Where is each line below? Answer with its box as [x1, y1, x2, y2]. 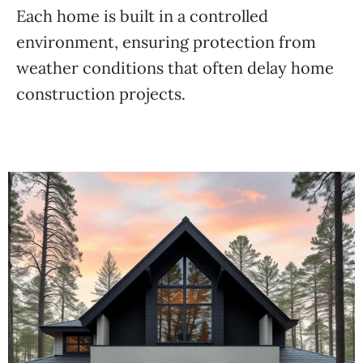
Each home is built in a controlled [16, 6, 268, 26]
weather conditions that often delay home [16, 58, 334, 78]
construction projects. [16, 83, 186, 104]
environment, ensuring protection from [16, 32, 316, 52]
